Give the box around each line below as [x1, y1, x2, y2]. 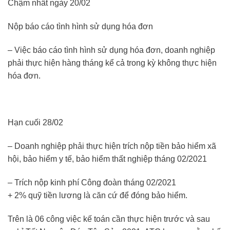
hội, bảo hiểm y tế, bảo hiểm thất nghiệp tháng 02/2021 [8, 155, 207, 164]
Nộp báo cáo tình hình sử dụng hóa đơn [8, 22, 153, 31]
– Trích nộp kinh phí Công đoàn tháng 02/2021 [8, 178, 176, 187]
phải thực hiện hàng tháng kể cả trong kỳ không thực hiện [8, 58, 217, 67]
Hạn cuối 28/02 [8, 118, 63, 127]
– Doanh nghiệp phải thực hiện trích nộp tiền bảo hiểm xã [8, 142, 216, 151]
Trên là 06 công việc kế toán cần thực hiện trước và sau [8, 214, 210, 223]
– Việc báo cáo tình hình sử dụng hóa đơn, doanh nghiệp [8, 45, 215, 54]
